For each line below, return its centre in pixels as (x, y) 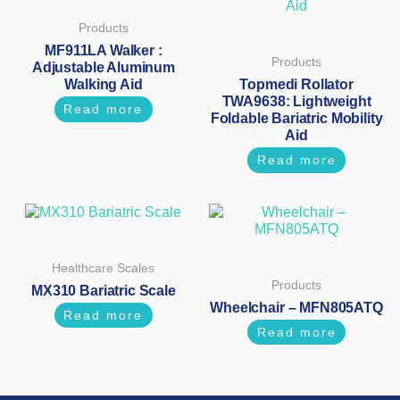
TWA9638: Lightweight (296, 101)
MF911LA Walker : (104, 50)
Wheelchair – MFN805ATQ (296, 307)
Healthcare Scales (104, 268)
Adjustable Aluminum (103, 67)
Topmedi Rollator (296, 84)
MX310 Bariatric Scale (104, 290)
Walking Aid (104, 84)
